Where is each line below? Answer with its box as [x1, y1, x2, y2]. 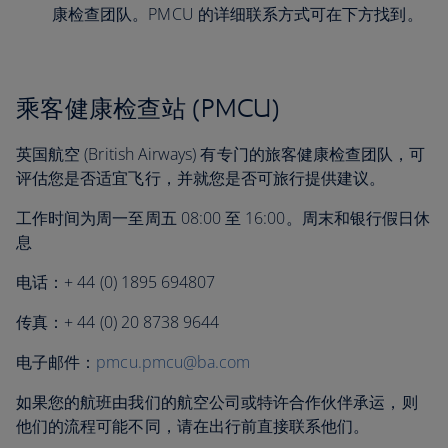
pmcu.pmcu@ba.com [96, 351, 251, 373]
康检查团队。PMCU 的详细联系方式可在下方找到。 [52, 3, 427, 25]
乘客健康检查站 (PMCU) [16, 92, 281, 123]
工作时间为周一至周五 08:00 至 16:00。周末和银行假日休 [16, 207, 431, 229]
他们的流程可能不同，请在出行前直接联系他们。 [16, 415, 370, 437]
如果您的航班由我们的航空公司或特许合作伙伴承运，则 [16, 391, 418, 413]
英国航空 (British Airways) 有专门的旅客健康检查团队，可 [16, 143, 426, 165]
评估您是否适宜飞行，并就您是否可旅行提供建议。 [16, 167, 386, 189]
